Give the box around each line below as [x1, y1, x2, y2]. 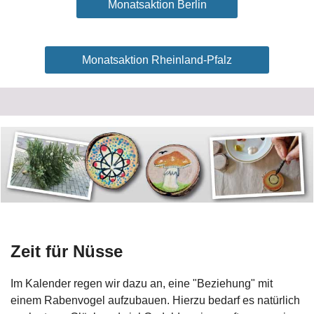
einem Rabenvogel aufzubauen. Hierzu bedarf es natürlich [11, 294, 300, 306]
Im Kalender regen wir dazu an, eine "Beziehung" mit [11, 278, 273, 289]
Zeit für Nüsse [11, 242, 123, 261]
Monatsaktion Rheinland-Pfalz [82, 54, 232, 66]
